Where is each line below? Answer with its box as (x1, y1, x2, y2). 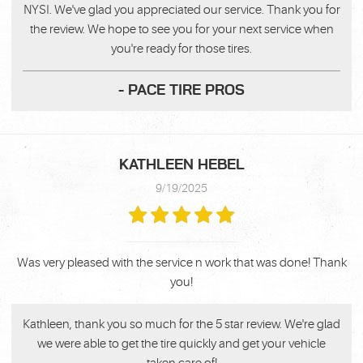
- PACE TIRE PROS (118, 83, 245, 98)
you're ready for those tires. (111, 41, 252, 56)
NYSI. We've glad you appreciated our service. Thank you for (23, 2, 340, 17)
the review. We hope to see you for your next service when (29, 22, 334, 36)
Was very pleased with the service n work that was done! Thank (16, 255, 347, 270)
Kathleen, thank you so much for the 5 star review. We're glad (23, 317, 340, 331)
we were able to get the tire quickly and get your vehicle (37, 336, 326, 351)
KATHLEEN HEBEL (118, 157, 245, 173)
